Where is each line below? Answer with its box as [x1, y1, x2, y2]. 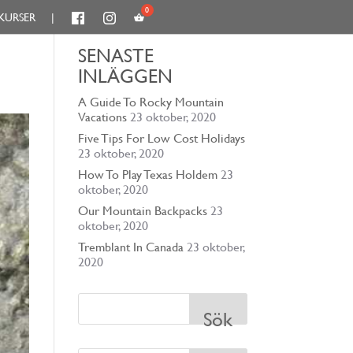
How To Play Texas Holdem [77, 167, 217, 182]
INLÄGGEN [77, 65, 173, 87]
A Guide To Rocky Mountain [77, 95, 224, 110]
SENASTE [77, 45, 154, 67]
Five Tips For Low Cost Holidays [77, 131, 245, 146]
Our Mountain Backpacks [77, 203, 207, 218]
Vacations [77, 110, 127, 124]
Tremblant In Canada [77, 240, 184, 255]
